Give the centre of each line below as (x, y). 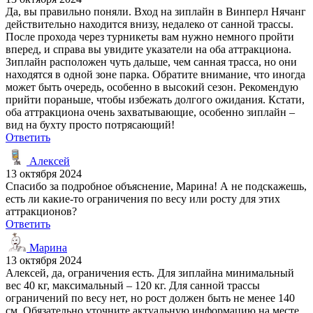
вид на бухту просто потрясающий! (90, 124)
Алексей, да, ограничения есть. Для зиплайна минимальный (150, 272)
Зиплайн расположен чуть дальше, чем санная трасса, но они (151, 61)
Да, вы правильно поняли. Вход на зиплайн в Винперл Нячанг (156, 11)
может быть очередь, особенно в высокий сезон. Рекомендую (152, 87)
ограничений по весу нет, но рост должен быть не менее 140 (150, 298)
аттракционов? (41, 211)
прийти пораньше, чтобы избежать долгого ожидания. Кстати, (155, 99)
